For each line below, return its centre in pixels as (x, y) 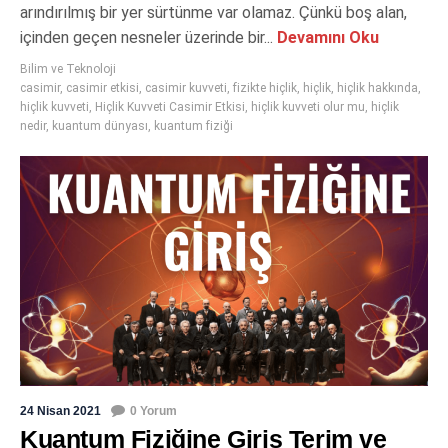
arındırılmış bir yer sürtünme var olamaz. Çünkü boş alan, (213, 13)
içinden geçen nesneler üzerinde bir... (146, 38)
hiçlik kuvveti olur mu (308, 107)
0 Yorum (153, 410)
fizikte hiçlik (265, 88)
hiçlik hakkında (377, 88)
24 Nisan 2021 (60, 410)
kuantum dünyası (100, 126)
